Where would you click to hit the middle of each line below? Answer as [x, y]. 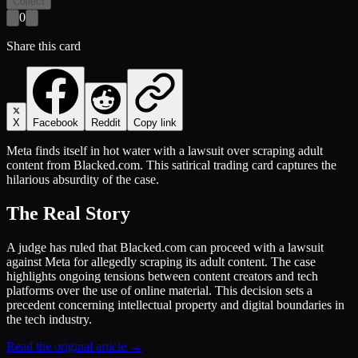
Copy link [155, 122]
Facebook [56, 122]
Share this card [44, 46]
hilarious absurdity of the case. [83, 179]
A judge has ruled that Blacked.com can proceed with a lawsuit [165, 247]
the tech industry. [49, 319]
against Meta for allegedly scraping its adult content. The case [161, 261]
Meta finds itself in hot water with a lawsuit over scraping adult [165, 150]
